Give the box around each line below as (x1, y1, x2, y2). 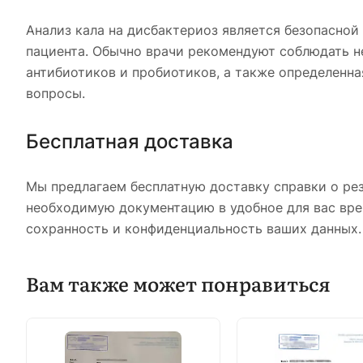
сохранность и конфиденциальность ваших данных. (26, 220, 361, 237)
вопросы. (26, 84, 85, 101)
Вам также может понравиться (26, 268, 331, 297)
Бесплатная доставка (26, 129, 233, 153)
